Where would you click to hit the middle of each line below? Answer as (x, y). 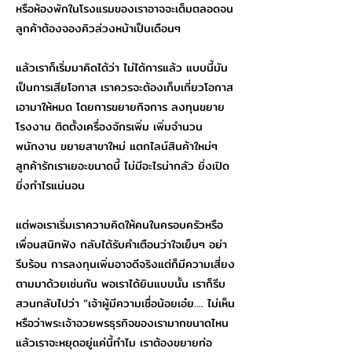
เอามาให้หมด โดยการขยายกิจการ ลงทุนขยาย (120, 107)
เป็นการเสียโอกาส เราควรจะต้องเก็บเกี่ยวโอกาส (125, 87)
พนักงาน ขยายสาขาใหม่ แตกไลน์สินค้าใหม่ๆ (117, 146)
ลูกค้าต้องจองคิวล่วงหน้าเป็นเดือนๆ (98, 28)
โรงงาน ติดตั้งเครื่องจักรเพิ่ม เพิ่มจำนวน (109, 126)
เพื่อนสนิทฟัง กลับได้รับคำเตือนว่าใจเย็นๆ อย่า (121, 244)
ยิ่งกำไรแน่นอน (50, 185)
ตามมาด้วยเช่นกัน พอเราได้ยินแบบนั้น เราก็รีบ (121, 284)
